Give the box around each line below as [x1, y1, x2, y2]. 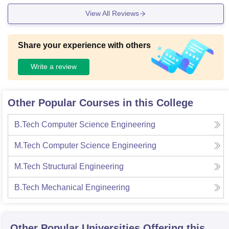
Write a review [31, 62, 77, 71]
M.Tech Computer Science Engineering [14, 141, 156, 150]
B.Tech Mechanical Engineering [14, 182, 130, 192]
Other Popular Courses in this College [8, 97, 193, 108]
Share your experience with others [18, 40, 151, 50]
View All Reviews [85, 9, 139, 18]
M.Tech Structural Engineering [14, 162, 124, 171]
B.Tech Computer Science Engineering [14, 120, 155, 129]
